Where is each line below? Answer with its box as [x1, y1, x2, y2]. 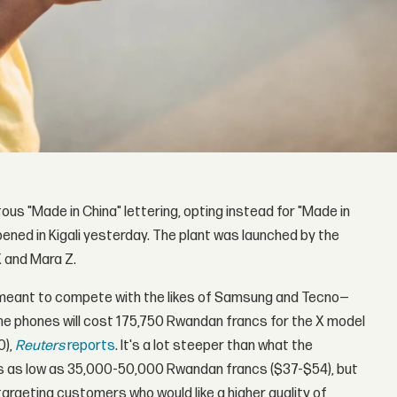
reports [65, 338, 116, 355]
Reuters [15, 338, 66, 355]
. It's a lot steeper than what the [115, 338, 314, 355]
